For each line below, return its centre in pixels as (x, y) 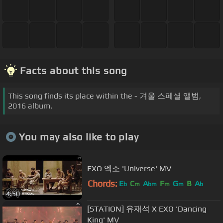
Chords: (103, 183)
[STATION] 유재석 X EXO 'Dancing (147, 209)
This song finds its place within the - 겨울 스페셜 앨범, (105, 96)
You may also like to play (79, 137)
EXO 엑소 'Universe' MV (129, 168)
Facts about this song (73, 70)
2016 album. (30, 106)
